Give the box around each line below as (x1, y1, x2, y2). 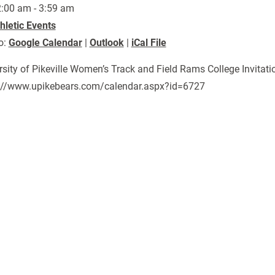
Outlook (89, 37, 124, 48)
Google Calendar (8, 37, 82, 48)
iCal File (131, 37, 166, 48)
